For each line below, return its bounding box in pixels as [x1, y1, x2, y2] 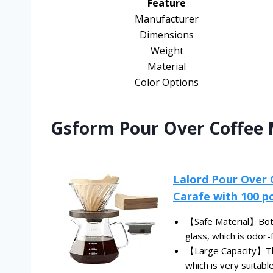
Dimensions [140, 28, 194, 42]
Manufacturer [135, 12, 199, 26]
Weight [150, 44, 183, 58]
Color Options [135, 76, 199, 90]
